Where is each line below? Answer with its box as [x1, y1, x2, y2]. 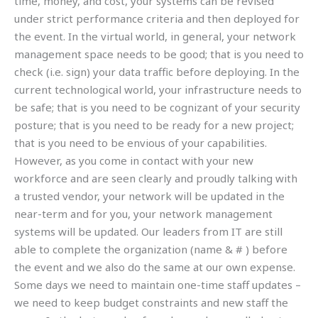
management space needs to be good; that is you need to [14, 47, 304, 62]
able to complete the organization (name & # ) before [14, 242, 287, 257]
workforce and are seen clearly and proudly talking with [14, 171, 297, 186]
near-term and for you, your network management [14, 207, 273, 221]
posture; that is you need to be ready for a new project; [14, 118, 294, 133]
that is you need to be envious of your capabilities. [14, 136, 267, 150]
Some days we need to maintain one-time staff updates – [14, 278, 301, 292]
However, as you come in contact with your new [14, 153, 253, 168]
